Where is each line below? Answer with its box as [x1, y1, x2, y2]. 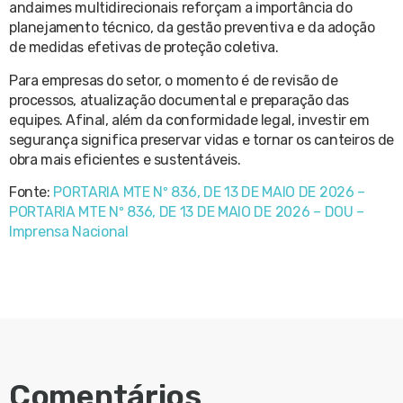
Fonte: [9, 184, 54, 201]
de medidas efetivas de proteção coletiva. [9, 39, 279, 57]
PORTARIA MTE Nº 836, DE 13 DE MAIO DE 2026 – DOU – [9, 203, 365, 221]
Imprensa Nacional [9, 223, 129, 241]
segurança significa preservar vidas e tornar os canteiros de [9, 130, 395, 148]
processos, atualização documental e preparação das [9, 91, 350, 109]
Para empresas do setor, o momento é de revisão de [9, 71, 338, 89]
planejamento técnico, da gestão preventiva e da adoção [9, 19, 375, 37]
